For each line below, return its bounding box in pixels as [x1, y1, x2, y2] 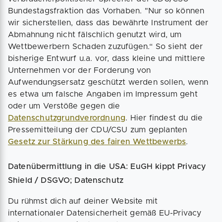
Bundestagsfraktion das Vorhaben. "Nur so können [8, 7, 205, 15]
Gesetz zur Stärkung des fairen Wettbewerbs [8, 138, 186, 146]
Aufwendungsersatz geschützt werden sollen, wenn [8, 78, 209, 86]
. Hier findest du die [125, 114, 203, 122]
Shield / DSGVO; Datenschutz [8, 176, 124, 184]
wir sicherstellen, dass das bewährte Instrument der [8, 19, 209, 27]
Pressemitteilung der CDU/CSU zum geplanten [8, 126, 187, 134]
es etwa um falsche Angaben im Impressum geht [8, 90, 198, 98]
